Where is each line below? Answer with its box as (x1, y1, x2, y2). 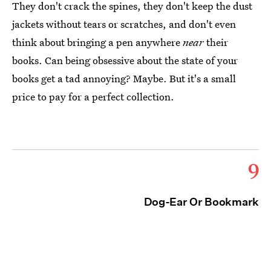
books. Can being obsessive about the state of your (12, 53, 238, 67)
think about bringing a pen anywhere (12, 34, 183, 49)
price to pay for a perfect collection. (12, 89, 174, 103)
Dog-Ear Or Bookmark (143, 195, 259, 208)
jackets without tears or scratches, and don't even (12, 16, 236, 31)
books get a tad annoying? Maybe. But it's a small (12, 71, 236, 85)
